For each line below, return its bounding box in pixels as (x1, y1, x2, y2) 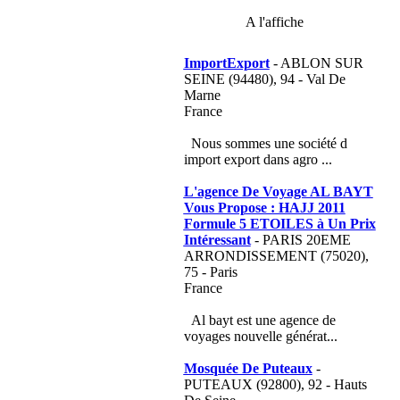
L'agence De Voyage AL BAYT (183, 184, 373, 199)
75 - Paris (183, 264, 237, 279)
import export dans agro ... (183, 152, 332, 167)
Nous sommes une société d (190, 136, 347, 151)
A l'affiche (246, 14, 304, 29)
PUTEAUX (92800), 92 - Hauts (183, 377, 367, 392)
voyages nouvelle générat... (183, 329, 337, 344)
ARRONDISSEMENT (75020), (183, 248, 369, 263)
